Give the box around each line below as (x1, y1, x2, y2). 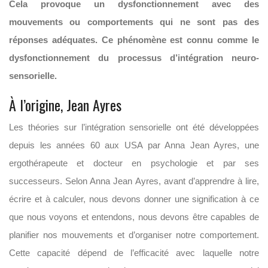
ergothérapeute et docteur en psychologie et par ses (9, 158, 259, 168)
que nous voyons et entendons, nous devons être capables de (9, 212, 259, 222)
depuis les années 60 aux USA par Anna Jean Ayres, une (9, 140, 259, 150)
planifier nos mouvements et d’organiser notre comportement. (9, 230, 259, 240)
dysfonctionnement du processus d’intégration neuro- (9, 53, 259, 63)
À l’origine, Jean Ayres (9, 94, 121, 115)
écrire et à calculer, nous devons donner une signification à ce (9, 194, 259, 204)
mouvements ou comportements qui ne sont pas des (9, 17, 259, 27)
